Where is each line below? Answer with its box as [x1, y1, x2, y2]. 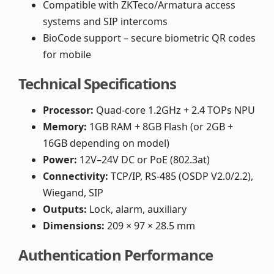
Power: [43, 153, 77, 166]
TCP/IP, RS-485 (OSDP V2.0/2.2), [108, 169, 253, 183]
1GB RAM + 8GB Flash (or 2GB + [87, 120, 233, 133]
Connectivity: [43, 169, 108, 183]
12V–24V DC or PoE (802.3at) [77, 153, 210, 166]
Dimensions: [43, 219, 105, 232]
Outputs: [43, 202, 87, 216]
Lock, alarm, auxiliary [87, 202, 187, 216]
